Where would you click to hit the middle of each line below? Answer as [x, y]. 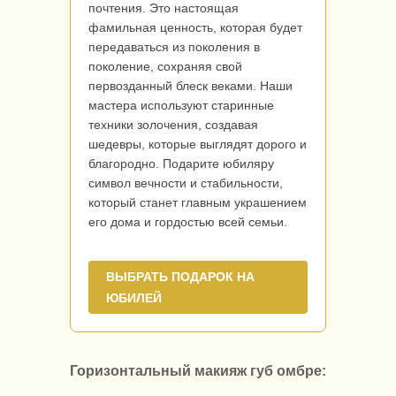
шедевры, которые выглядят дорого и [198, 144]
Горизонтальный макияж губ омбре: [198, 370]
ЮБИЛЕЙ [134, 297]
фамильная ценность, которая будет [195, 27]
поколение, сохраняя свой [165, 66]
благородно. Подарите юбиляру [181, 163]
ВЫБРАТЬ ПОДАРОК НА [180, 276]
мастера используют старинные [181, 105]
